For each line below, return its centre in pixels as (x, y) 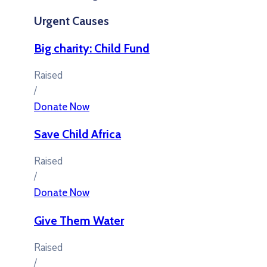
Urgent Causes (72, 21)
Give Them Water (79, 221)
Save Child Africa (77, 134)
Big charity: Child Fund (92, 48)
